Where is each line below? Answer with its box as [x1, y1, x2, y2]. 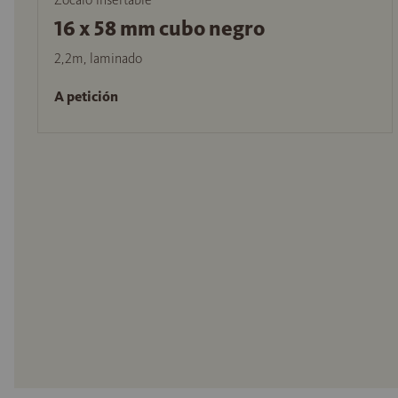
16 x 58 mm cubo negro [54, 14, 265, 42]
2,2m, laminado [54, 49, 142, 67]
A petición [54, 87, 118, 105]
